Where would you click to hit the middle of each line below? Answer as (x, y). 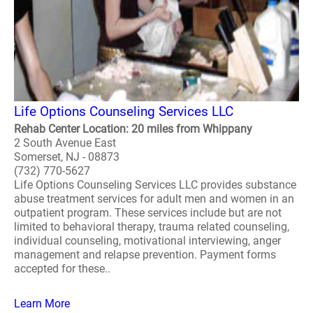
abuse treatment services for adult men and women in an (154, 199)
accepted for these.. (62, 269)
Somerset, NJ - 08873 (67, 157)
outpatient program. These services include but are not (148, 213)
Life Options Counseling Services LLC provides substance (155, 185)
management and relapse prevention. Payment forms (145, 255)
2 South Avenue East (65, 143)
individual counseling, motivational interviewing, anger (147, 241)
